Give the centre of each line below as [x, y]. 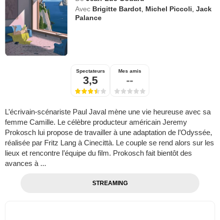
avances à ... [26, 163]
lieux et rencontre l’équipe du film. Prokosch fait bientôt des [98, 153]
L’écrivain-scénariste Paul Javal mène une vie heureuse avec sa [108, 111]
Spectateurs [90, 71]
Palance [89, 17]
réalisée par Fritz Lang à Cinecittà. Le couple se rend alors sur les [110, 142]
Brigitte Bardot [117, 9]
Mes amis [130, 71]
